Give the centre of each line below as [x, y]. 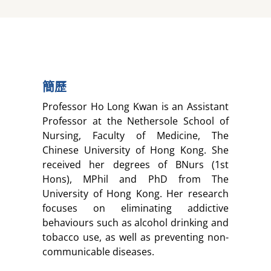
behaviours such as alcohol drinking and [135, 223]
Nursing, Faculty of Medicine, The [135, 136]
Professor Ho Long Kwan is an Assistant [135, 107]
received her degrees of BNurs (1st [135, 165]
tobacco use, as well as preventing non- [135, 237]
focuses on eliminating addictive [135, 208]
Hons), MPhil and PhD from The [135, 179]
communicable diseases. [98, 252]
